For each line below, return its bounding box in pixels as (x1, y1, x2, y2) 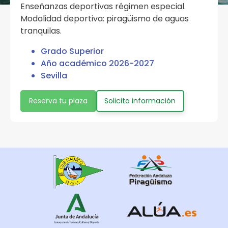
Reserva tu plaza (29, 96, 88, 106)
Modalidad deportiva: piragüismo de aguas (20, 13, 189, 24)
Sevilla (41, 70, 67, 81)
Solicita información (104, 96, 176, 106)
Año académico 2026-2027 (41, 58, 154, 69)
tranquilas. (20, 25, 62, 37)
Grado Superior (41, 45, 104, 57)
